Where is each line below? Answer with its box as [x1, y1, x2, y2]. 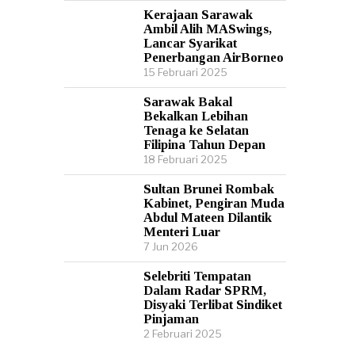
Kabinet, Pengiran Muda [143, 196, 284, 211]
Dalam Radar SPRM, [143, 283, 266, 298]
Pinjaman [143, 311, 199, 326]
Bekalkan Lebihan [143, 109, 248, 124]
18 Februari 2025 [143, 153, 227, 166]
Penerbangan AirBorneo [143, 50, 284, 65]
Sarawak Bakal [143, 94, 232, 109]
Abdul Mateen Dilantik [143, 210, 272, 225]
